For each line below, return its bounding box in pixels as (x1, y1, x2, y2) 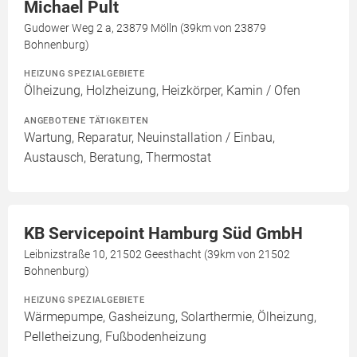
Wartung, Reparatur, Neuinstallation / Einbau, (24, 130, 275, 146)
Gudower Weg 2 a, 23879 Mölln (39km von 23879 (24, 22, 266, 35)
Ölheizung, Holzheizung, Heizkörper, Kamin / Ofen (24, 83, 300, 99)
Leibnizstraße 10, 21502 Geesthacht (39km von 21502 (24, 248, 290, 261)
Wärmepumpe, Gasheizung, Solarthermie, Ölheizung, (24, 309, 316, 325)
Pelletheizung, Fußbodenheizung (24, 329, 206, 345)
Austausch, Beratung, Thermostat (24, 150, 211, 166)
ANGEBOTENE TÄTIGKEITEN (24, 115, 149, 127)
